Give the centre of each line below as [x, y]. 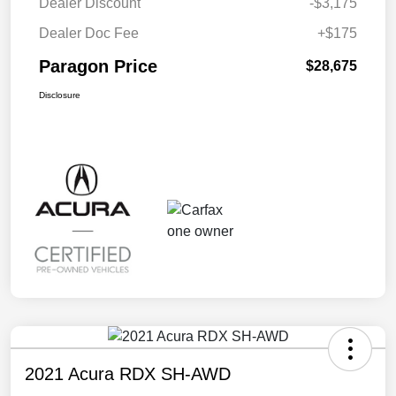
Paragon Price [98, 67]
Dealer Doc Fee [89, 34]
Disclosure [60, 95]
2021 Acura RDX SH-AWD [128, 373]
